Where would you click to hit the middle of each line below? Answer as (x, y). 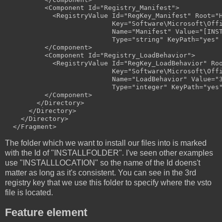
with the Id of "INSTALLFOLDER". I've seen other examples (109, 153)
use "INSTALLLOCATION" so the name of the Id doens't (103, 163)
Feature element (46, 213)
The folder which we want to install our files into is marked (106, 143)
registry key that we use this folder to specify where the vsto (108, 183)
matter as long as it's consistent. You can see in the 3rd (101, 173)
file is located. (29, 193)
